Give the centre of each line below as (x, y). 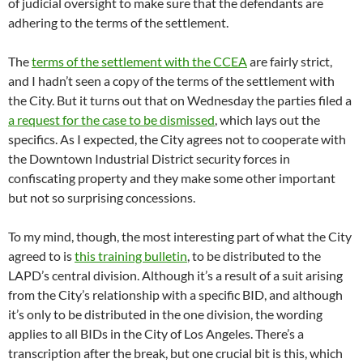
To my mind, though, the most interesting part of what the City (180, 237)
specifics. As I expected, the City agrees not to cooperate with (177, 139)
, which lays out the (267, 120)
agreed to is (41, 256)
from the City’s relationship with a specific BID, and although (175, 295)
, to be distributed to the (254, 256)
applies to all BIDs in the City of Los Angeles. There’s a (156, 334)
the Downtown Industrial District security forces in (149, 159)
